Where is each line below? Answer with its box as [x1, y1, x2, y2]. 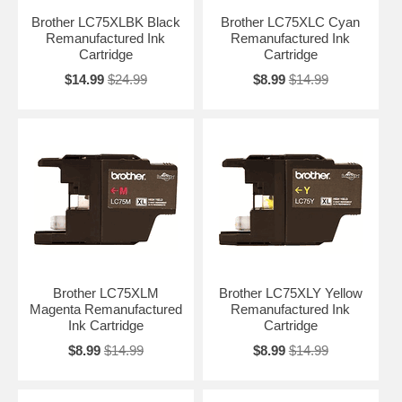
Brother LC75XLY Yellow [218, 284, 363, 301]
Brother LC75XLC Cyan [221, 13, 361, 30]
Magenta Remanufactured [29, 301, 182, 317]
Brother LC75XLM [52, 284, 159, 301]
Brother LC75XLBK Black [31, 13, 180, 30]
